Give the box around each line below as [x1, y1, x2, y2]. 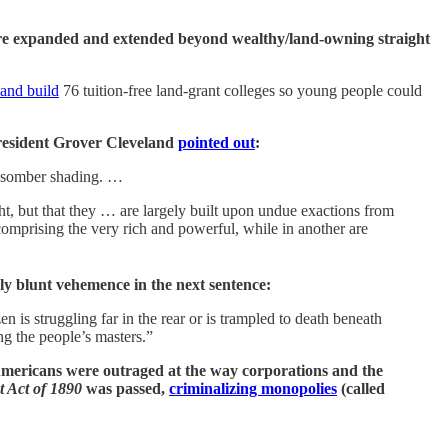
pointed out [178, 133, 255, 151]
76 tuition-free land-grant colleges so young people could [59, 81, 422, 99]
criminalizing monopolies [169, 379, 337, 397]
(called [337, 379, 385, 397]
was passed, [82, 379, 169, 397]
